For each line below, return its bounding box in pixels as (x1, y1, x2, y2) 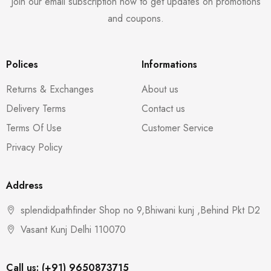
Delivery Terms (6, 102, 66, 116)
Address (6, 178, 43, 192)
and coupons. (107, 11, 164, 25)
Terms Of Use (6, 121, 62, 135)
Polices (6, 57, 38, 71)
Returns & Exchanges (6, 82, 94, 96)
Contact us (142, 102, 185, 116)
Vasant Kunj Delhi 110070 (21, 223, 126, 237)
